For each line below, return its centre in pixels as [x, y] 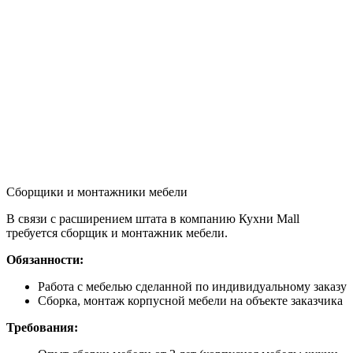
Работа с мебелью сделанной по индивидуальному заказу [192, 286]
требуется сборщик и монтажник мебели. [117, 232]
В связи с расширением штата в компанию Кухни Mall [153, 218]
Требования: [42, 327]
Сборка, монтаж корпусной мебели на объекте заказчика [190, 300]
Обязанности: [45, 259]
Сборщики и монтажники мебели [97, 191]
